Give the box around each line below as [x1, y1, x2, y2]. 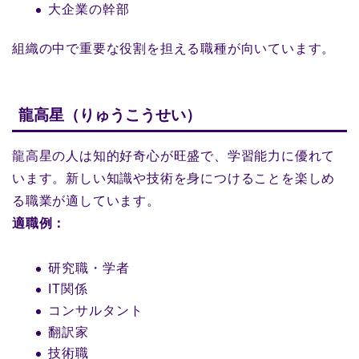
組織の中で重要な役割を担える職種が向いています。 [12, 42, 336, 56]
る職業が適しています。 [12, 193, 160, 208]
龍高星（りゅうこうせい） [18, 106, 201, 123]
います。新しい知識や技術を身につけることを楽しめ [12, 171, 336, 185]
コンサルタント [48, 303, 143, 317]
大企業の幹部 [48, 2, 130, 17]
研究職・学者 [48, 260, 130, 275]
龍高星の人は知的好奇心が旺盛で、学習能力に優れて [12, 148, 336, 163]
